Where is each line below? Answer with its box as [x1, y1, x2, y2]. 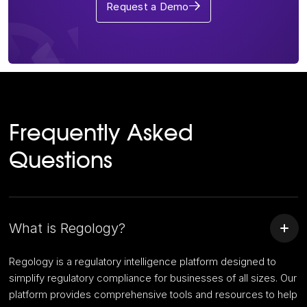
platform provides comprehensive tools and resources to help [9, 288, 298, 302]
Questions [9, 150, 113, 173]
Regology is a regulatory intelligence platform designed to [9, 255, 277, 269]
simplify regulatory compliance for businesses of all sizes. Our [9, 271, 297, 285]
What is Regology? [9, 220, 126, 237]
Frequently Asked [9, 123, 194, 145]
